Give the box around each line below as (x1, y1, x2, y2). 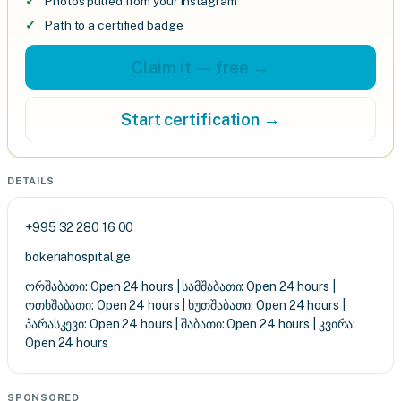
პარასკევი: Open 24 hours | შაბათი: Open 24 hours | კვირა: (25, 317, 356, 331)
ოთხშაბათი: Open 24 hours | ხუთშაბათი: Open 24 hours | (25, 298, 346, 312)
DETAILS (7, 175, 55, 186)
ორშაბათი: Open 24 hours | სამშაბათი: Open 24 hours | (25, 279, 336, 294)
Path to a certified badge (45, 18, 183, 32)
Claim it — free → (132, 57, 269, 77)
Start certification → (121, 109, 280, 129)
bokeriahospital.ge (25, 250, 132, 264)
